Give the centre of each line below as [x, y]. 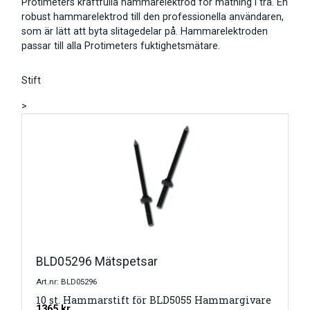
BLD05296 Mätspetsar [97, 262]
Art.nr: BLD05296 [66, 282]
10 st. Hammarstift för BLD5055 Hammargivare [154, 300]
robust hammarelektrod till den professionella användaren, [153, 17]
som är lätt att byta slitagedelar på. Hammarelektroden [145, 32]
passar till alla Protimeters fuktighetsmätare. [121, 46]
